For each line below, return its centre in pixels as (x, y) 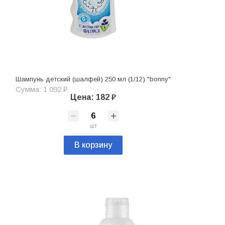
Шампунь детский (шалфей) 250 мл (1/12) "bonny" (93, 79)
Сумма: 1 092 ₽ (41, 89)
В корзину (93, 145)
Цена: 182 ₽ (93, 97)
